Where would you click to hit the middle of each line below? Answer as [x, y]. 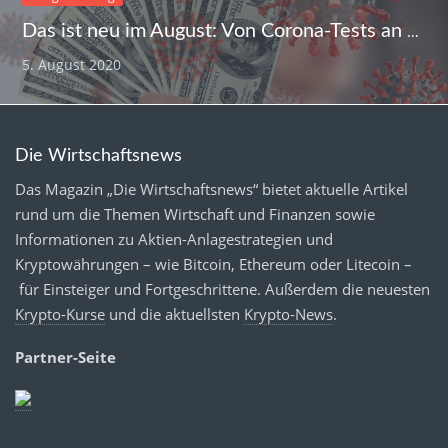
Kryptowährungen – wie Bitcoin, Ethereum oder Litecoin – [213, 264]
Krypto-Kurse [60, 314]
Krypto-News [288, 314]
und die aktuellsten [174, 314]
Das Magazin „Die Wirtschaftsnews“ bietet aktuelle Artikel [211, 189]
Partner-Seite [65, 357]
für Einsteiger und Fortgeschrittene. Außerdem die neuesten [222, 289]
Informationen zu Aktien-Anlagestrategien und [174, 239]
